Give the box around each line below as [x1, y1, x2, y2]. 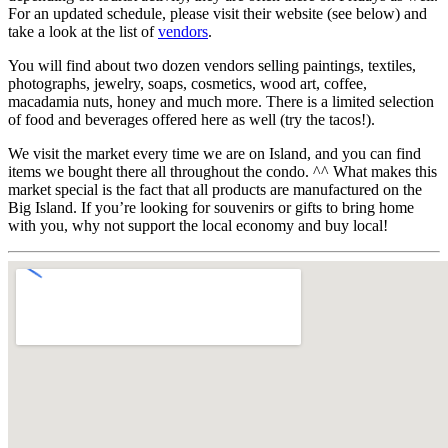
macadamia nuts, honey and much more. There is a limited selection [8, 93, 434, 111]
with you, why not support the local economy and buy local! [8, 217, 388, 235]
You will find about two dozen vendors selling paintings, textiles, [8, 57, 416, 75]
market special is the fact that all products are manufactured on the [8, 181, 422, 199]
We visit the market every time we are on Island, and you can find [8, 145, 421, 163]
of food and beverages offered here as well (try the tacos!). [8, 111, 375, 129]
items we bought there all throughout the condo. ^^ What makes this [8, 163, 437, 181]
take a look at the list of [8, 23, 158, 41]
